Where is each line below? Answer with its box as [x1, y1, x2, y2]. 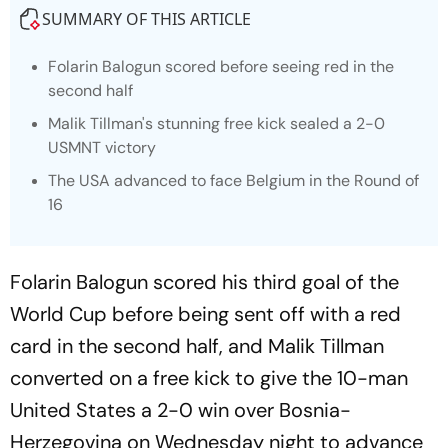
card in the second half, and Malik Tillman [10, 333, 384, 359]
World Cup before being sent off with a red [10, 301, 401, 327]
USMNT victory [48, 137, 156, 158]
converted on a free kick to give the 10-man [10, 365, 408, 391]
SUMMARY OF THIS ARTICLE [42, 8, 251, 30]
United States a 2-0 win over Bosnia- [10, 397, 351, 423]
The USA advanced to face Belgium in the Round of [48, 170, 419, 191]
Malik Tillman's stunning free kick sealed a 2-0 [48, 113, 385, 134]
